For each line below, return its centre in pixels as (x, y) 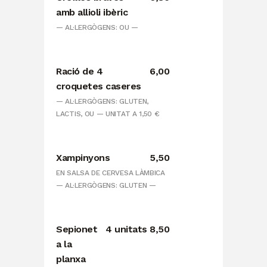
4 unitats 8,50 (137, 229)
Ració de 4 (79, 72)
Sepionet (77, 229)
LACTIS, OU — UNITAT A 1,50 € (108, 114)
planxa (71, 259)
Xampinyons (83, 158)
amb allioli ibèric (92, 13)
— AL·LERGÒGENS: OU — (97, 28)
